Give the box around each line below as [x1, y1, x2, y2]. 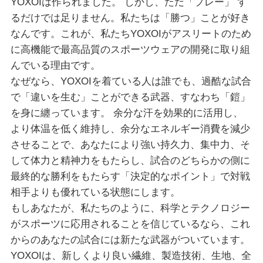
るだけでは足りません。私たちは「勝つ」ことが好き [10, 12, 250, 24]
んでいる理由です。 [10, 60, 100, 72]
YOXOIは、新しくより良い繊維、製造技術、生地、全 [10, 250, 251, 262]
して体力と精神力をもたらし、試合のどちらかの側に [10, 155, 250, 167]
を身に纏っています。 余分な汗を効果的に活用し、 [10, 107, 243, 119]
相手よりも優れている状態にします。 [10, 187, 180, 198]
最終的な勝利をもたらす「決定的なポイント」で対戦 [10, 171, 250, 183]
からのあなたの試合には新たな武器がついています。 [10, 234, 250, 246]
